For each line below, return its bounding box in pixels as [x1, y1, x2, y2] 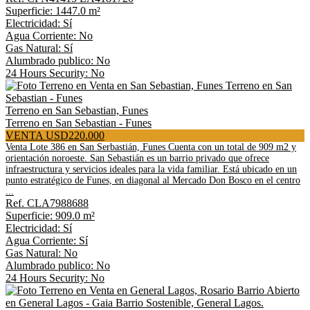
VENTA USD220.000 [6, 129, 104, 141]
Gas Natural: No [6, 247, 77, 259]
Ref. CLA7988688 [6, 197, 89, 209]
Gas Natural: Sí [6, 42, 73, 54]
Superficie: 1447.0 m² [6, 5, 100, 17]
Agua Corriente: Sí [6, 235, 88, 246]
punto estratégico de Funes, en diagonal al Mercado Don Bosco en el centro [6, 175, 300, 185]
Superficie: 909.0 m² [6, 210, 95, 221]
